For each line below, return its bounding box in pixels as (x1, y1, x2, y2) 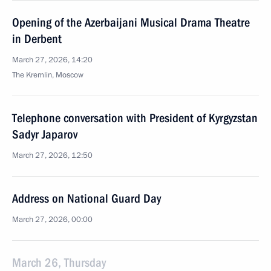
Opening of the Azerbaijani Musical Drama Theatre (12, 15, 250, 30)
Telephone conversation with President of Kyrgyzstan (12, 111, 258, 125)
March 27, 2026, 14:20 (12, 54, 93, 65)
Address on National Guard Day (12, 191, 161, 206)
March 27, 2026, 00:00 (12, 214, 93, 225)
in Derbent (12, 31, 62, 46)
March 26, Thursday (12, 255, 106, 270)
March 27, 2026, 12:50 (12, 150, 93, 161)
